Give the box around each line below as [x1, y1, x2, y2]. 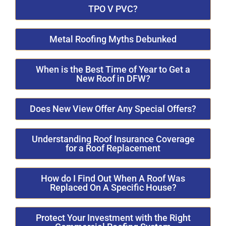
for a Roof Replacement [66, 142, 160, 153]
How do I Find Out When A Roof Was [41, 173, 185, 184]
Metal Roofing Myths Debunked [49, 33, 177, 44]
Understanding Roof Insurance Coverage [31, 133, 195, 144]
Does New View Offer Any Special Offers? [30, 103, 196, 114]
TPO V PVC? [88, 3, 138, 14]
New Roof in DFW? [76, 73, 150, 84]
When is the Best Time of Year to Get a [36, 64, 190, 75]
